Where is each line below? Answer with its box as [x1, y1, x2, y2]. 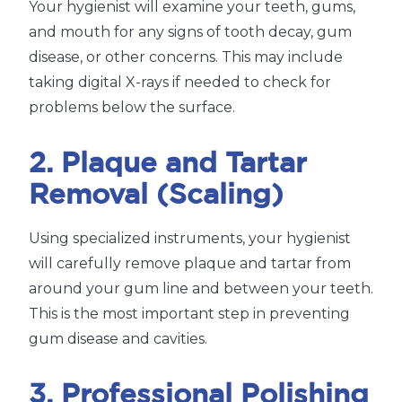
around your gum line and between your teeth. [29, 280, 373, 298]
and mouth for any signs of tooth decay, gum [29, 23, 352, 41]
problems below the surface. [29, 99, 235, 117]
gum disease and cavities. [29, 330, 207, 348]
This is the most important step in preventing [29, 305, 350, 323]
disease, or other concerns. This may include [29, 48, 343, 66]
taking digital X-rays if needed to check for [29, 74, 331, 92]
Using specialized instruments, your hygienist [29, 230, 351, 248]
